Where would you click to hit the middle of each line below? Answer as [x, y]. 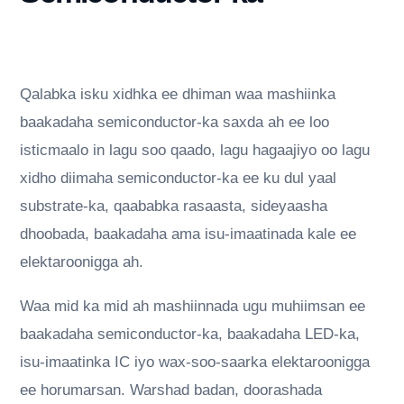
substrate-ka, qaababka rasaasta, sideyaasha [174, 207]
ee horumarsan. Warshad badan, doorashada [171, 390]
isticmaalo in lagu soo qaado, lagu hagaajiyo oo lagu [195, 151]
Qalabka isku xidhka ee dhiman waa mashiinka [178, 95]
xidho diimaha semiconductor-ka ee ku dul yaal [179, 179]
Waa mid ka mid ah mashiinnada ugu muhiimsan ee [193, 307]
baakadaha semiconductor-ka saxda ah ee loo [175, 123]
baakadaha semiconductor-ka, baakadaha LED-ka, [190, 335]
